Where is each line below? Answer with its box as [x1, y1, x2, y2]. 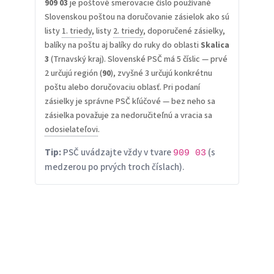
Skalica [200, 39, 229, 52]
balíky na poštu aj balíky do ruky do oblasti [44, 39, 201, 52]
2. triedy [113, 25, 143, 38]
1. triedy [61, 25, 92, 38]
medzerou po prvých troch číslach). [44, 160, 185, 174]
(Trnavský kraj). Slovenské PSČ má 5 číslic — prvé [48, 53, 228, 66]
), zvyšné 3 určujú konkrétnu [110, 67, 212, 80]
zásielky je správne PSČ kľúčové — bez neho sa [44, 95, 215, 108]
